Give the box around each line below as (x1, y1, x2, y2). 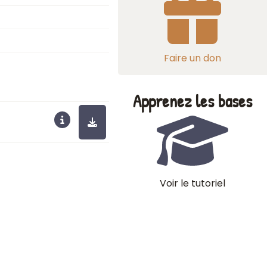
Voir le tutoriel (160, 176, 225, 190)
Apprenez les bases (133, 89, 252, 113)
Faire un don (164, 51, 221, 65)
